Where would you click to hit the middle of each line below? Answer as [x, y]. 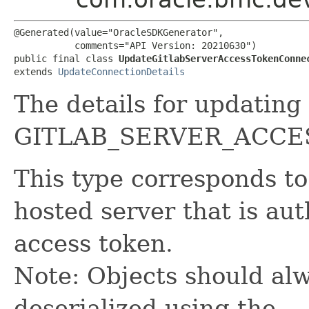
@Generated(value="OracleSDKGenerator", [119, 32]
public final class [66, 58]
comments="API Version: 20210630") [135, 45]
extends [36, 71]
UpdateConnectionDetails [121, 71]
